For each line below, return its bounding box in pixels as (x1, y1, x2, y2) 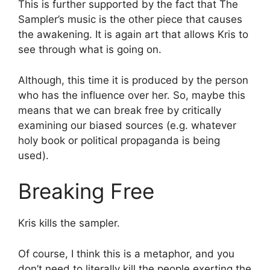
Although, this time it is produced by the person (18, 74, 248, 86)
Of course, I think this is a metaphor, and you (18, 247, 234, 260)
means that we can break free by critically (18, 104, 221, 116)
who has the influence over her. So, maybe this (18, 89, 245, 101)
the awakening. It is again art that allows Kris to (18, 28, 248, 41)
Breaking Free (18, 178, 154, 204)
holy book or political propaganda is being (18, 134, 220, 146)
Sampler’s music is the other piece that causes (18, 13, 242, 26)
